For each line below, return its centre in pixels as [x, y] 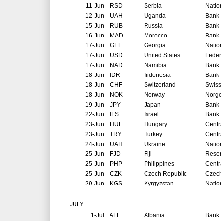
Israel [151, 115]
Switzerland [160, 85]
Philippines [159, 164]
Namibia [155, 65]
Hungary [156, 125]
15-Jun [95, 26]
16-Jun [95, 36]
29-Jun [95, 184]
